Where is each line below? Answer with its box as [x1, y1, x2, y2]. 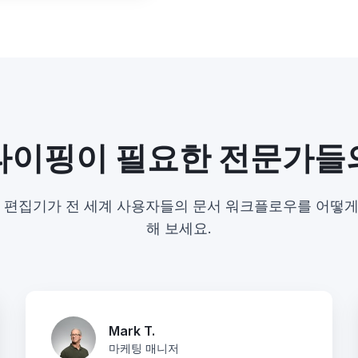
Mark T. [109, 323, 155, 339]
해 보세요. [146, 220, 212, 237]
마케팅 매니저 [109, 341, 179, 355]
